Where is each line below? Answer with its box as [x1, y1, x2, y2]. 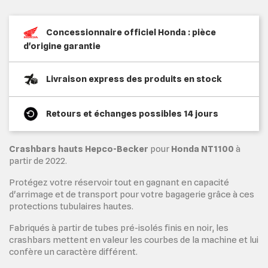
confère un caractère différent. [9, 246, 139, 257]
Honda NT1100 [169, 143, 234, 154]
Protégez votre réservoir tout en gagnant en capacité [9, 176, 229, 188]
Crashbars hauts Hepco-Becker [9, 143, 148, 154]
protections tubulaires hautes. [9, 200, 133, 212]
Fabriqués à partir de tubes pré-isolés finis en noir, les [9, 222, 229, 233]
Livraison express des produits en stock [46, 73, 222, 84]
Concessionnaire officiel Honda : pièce [46, 26, 216, 38]
